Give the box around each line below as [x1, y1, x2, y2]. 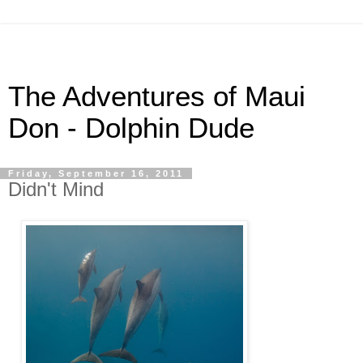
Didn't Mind [8, 178, 104, 200]
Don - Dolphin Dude [8, 113, 254, 143]
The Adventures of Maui [8, 81, 305, 112]
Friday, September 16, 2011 [8, 169, 184, 178]
